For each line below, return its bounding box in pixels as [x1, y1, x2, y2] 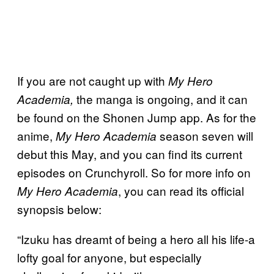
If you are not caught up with [17, 72, 168, 89]
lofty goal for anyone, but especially [17, 248, 202, 265]
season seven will [157, 127, 253, 144]
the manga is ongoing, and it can [73, 90, 248, 107]
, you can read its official [118, 182, 244, 199]
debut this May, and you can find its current [17, 145, 242, 162]
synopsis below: [17, 200, 102, 217]
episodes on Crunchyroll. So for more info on [17, 163, 251, 180]
